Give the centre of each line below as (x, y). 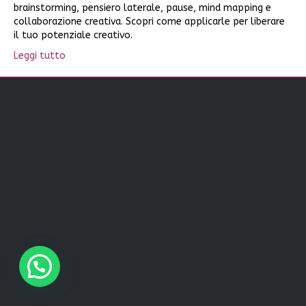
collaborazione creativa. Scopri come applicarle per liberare (149, 22)
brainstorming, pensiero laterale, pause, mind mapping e (142, 8)
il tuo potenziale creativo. (73, 35)
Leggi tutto (40, 56)
